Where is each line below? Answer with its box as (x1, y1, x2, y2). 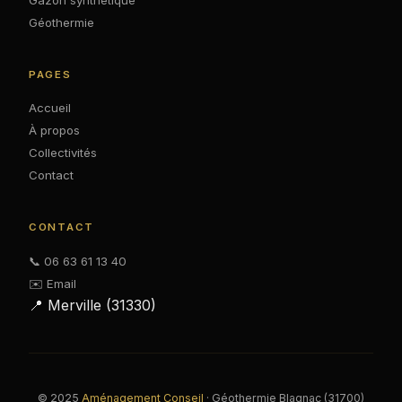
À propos (29, 123, 80, 138)
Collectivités (29, 145, 97, 161)
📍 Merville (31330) (29, 295, 156, 314)
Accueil (29, 100, 71, 116)
